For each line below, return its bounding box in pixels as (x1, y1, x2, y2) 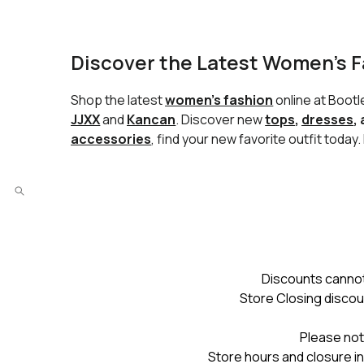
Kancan (127, 110, 176, 128)
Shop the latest (71, 91, 166, 109)
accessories (71, 130, 152, 148)
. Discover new (175, 110, 266, 128)
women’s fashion (165, 91, 274, 109)
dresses (301, 110, 354, 128)
